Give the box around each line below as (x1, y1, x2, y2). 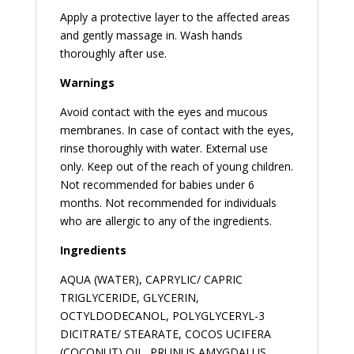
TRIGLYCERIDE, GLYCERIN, (59, 290, 199, 306)
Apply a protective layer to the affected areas (59, 9, 290, 25)
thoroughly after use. (59, 46, 167, 62)
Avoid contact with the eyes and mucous (59, 104, 268, 120)
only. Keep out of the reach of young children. (59, 159, 293, 175)
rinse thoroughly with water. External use (59, 141, 268, 156)
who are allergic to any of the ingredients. (59, 213, 272, 229)
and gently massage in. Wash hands (59, 28, 243, 43)
